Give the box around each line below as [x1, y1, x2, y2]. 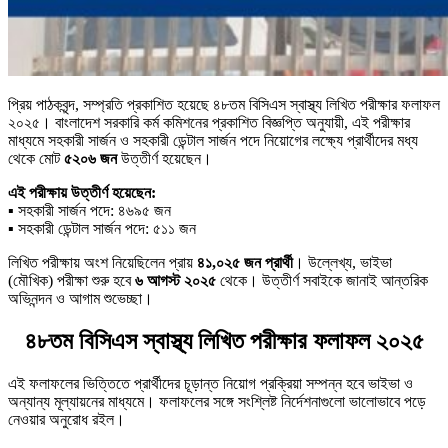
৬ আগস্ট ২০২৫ [135, 271, 216, 289]
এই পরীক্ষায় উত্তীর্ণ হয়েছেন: [8, 183, 156, 201]
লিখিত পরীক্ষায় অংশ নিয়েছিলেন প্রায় [8, 253, 197, 271]
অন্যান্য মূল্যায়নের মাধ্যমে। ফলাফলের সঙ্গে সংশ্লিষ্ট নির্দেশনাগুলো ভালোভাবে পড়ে [8, 392, 426, 410]
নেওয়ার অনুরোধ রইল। [8, 410, 125, 428]
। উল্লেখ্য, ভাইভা [293, 253, 392, 271]
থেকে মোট [8, 149, 64, 167]
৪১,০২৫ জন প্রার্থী [197, 253, 293, 271]
